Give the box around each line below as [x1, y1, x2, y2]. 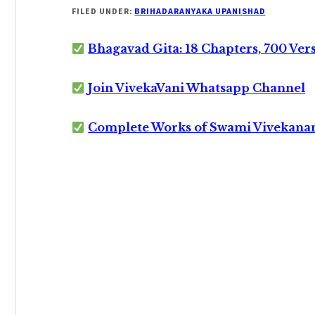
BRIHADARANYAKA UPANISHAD [134, 6, 266, 16]
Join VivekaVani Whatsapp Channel [88, 81, 306, 95]
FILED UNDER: [72, 6, 135, 16]
